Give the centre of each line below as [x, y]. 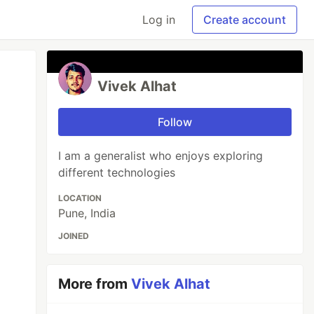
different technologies [117, 172]
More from [95, 284]
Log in [159, 20]
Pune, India [87, 213]
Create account [245, 20]
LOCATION [80, 198]
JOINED [74, 236]
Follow [175, 122]
